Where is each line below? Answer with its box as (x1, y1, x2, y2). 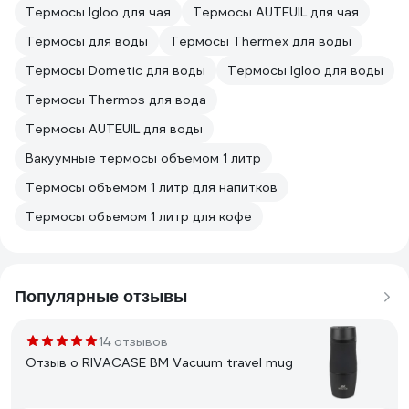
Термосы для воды (26, 33, 148, 49)
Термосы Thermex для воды (170, 33, 351, 49)
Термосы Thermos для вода (26, 91, 206, 108)
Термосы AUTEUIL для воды (26, 121, 203, 137)
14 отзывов (99, 333, 168, 350)
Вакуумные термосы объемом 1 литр (26, 150, 261, 166)
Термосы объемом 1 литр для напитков (26, 179, 278, 195)
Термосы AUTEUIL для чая (193, 4, 359, 20)
